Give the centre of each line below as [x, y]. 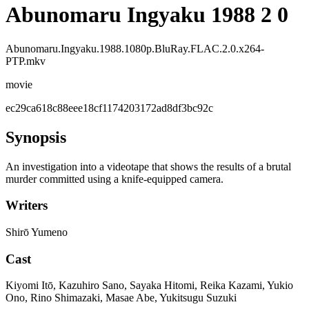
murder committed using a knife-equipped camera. [114, 179]
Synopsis [36, 137]
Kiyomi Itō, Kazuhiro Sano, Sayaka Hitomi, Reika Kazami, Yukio [149, 286]
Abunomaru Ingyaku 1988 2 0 [147, 15]
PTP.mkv [26, 61]
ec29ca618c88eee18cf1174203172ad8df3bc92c [109, 108]
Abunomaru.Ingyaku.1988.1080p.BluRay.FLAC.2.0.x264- [135, 48]
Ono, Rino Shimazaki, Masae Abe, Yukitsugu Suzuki [121, 298]
